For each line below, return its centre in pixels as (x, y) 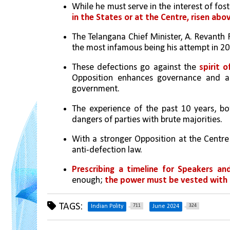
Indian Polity (107, 207)
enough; (88, 181)
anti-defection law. (108, 150)
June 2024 (166, 207)
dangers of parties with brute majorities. (148, 120)
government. (97, 89)
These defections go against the (136, 68)
